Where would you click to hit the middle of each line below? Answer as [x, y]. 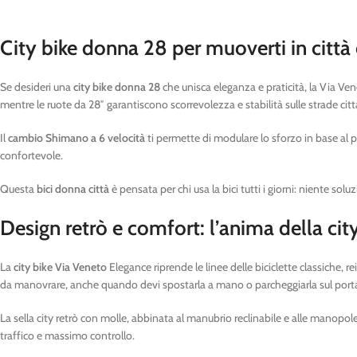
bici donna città [73, 189]
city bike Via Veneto [60, 267]
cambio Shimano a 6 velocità [76, 138]
